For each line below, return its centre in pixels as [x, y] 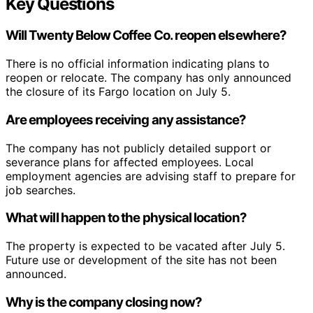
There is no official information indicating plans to [138, 64]
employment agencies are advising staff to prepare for [151, 176]
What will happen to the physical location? [126, 218]
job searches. [41, 190]
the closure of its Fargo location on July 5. [118, 92]
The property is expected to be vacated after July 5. [145, 246]
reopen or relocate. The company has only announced [148, 78]
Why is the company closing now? [104, 302]
